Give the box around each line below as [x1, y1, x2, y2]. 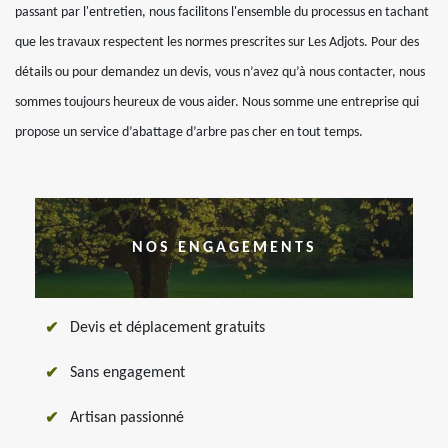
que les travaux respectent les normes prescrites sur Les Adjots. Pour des [15, 35, 419, 50]
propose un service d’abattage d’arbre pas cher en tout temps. [15, 125, 363, 140]
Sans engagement [70, 365, 185, 381]
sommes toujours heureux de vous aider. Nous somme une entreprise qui [15, 95, 419, 110]
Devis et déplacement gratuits [70, 320, 265, 336]
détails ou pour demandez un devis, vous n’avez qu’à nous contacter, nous [15, 65, 425, 80]
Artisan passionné [70, 410, 184, 426]
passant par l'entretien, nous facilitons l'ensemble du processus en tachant [15, 5, 429, 20]
